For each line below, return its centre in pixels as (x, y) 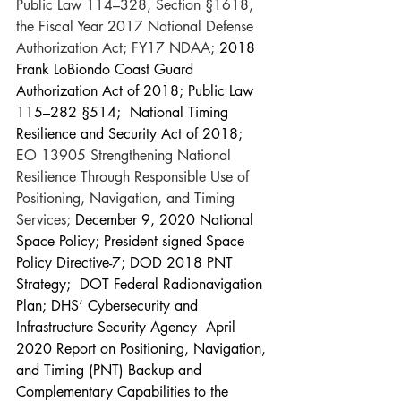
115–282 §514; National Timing (124, 112)
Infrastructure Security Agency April (128, 327)
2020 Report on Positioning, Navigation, (143, 349)
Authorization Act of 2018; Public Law (137, 91)
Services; (46, 220)
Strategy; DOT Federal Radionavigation (141, 284)
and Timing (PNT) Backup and (111, 370)
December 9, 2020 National (166, 220)
